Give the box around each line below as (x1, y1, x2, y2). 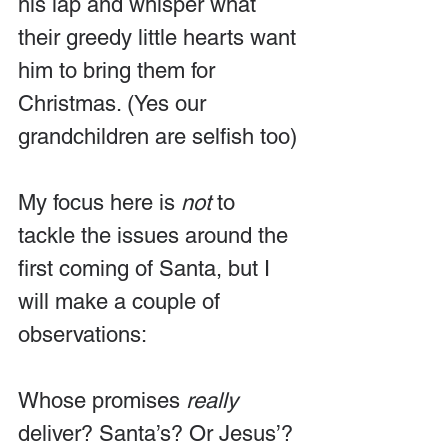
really (186, 387, 238, 413)
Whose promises (18, 387, 186, 413)
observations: (18, 321, 152, 347)
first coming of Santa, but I (18, 255, 276, 281)
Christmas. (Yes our (18, 90, 212, 116)
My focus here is (18, 189, 181, 215)
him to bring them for (18, 57, 221, 83)
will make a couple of (18, 288, 226, 314)
